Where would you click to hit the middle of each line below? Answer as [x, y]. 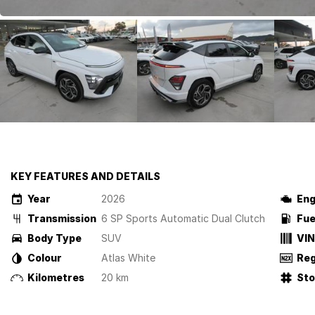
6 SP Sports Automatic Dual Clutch [183, 218]
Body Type [54, 238]
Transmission [62, 218]
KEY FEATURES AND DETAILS [85, 176]
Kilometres [56, 277]
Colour [45, 258]
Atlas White [128, 258]
